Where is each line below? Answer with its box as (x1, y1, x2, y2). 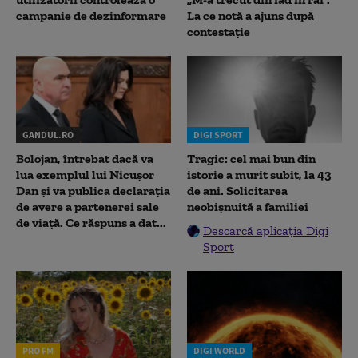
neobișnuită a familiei (187, 199, 308, 215)
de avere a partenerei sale (16, 199, 159, 215)
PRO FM (22, 344, 54, 356)
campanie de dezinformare (16, 7, 166, 23)
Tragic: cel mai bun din (187, 151, 316, 167)
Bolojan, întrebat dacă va (16, 151, 153, 167)
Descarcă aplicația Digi (203, 223, 328, 239)
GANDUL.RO (22, 129, 74, 141)
